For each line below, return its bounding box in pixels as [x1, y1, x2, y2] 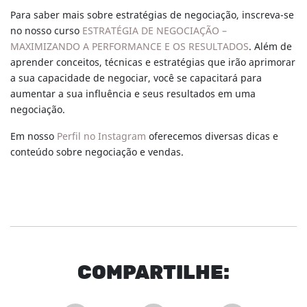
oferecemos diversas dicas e [146, 129, 278, 144]
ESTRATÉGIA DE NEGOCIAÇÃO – [82, 23, 227, 38]
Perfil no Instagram [57, 129, 146, 144]
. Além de [249, 39, 292, 54]
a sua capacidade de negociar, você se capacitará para [10, 71, 262, 86]
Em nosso [10, 129, 57, 144]
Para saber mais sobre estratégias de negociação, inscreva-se [10, 8, 294, 23]
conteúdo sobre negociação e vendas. [10, 145, 184, 160]
